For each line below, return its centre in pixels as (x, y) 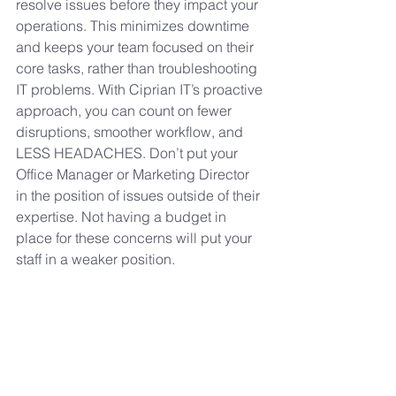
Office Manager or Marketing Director (134, 175)
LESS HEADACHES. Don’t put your (129, 153)
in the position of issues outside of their (140, 196)
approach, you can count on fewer (126, 111)
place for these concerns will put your (136, 238)
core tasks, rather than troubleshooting (138, 69)
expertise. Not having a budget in (123, 217)
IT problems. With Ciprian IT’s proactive (141, 90)
